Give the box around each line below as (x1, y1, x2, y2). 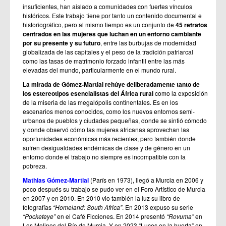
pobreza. (23, 161, 47, 170)
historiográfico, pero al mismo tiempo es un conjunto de (23, 20, 176, 29)
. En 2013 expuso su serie (122, 202, 193, 211)
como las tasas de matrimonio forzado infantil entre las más (23, 56, 185, 65)
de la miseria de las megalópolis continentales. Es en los (23, 97, 178, 106)
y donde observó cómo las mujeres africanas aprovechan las (23, 125, 189, 134)
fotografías (23, 202, 51, 211)
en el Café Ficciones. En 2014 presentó (55, 211, 165, 220)
